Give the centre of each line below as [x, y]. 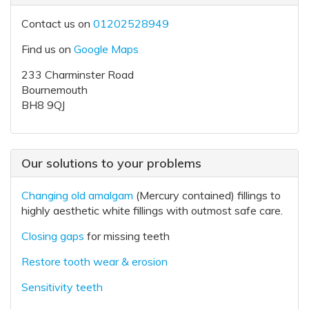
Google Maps [106, 49]
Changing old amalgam [77, 195]
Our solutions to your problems [111, 163]
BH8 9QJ [43, 105]
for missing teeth [127, 236]
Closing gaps [53, 236]
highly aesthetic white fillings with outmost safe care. [152, 210]
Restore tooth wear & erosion [94, 261]
